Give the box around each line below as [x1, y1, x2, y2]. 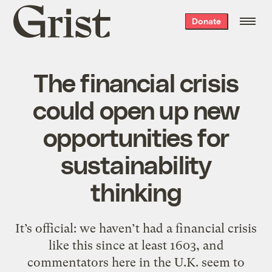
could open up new [32, 93, 240, 124]
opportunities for [43, 121, 229, 152]
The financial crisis [33, 66, 239, 97]
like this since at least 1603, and [48, 237, 224, 253]
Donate [191, 16, 221, 26]
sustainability [60, 148, 212, 179]
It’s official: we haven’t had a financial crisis [15, 220, 257, 236]
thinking [90, 175, 182, 206]
